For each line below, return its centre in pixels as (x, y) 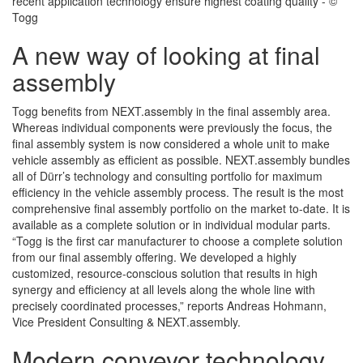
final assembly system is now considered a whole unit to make (171, 144)
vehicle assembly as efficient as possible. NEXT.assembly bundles (181, 160)
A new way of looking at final (166, 55)
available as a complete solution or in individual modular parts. (171, 225)
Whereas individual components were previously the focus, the (172, 128)
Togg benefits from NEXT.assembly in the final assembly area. (171, 111)
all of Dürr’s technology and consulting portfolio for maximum (167, 176)
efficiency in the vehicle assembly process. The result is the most (178, 192)
